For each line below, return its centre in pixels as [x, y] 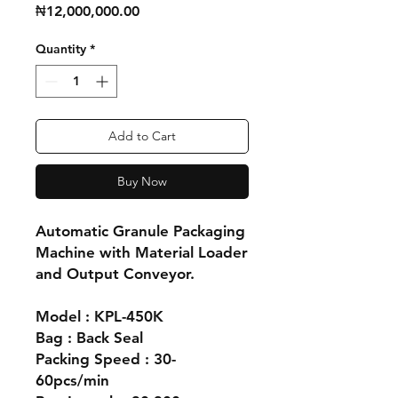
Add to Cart [142, 136]
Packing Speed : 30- [106, 359]
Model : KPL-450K [99, 316]
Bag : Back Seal [89, 338]
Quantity [61, 49]
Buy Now [142, 181]
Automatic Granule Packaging [140, 231]
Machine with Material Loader [142, 252]
